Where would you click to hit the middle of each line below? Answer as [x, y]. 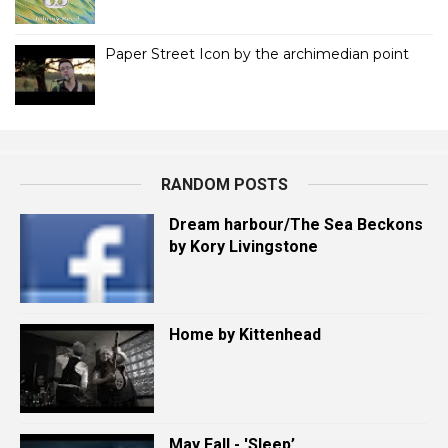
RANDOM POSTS [224, 184]
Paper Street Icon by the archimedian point [257, 54]
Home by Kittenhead [245, 334]
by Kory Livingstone [243, 246]
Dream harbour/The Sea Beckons [296, 224]
